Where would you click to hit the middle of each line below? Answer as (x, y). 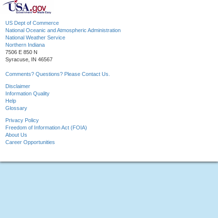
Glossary (16, 108)
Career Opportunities (30, 142)
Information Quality (27, 94)
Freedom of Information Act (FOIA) (46, 128)
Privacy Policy (22, 120)
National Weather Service (35, 38)
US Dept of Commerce (32, 23)
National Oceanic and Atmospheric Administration (63, 30)
